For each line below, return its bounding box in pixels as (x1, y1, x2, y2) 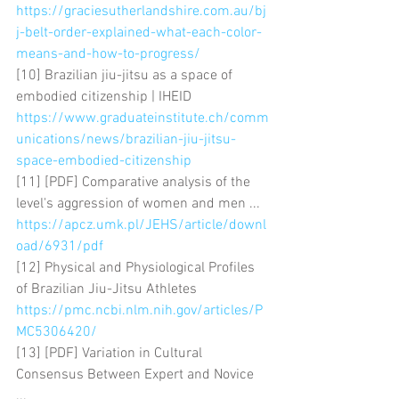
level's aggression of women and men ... (16, 194, 264, 213)
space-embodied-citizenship (16, 151, 191, 170)
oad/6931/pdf (16, 237, 103, 256)
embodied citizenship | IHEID (16, 87, 195, 106)
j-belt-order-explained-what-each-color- (16, 23, 262, 42)
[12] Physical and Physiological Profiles (16, 258, 258, 277)
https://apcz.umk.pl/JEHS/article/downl (16, 216, 266, 234)
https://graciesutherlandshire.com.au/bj (16, 2, 266, 20)
